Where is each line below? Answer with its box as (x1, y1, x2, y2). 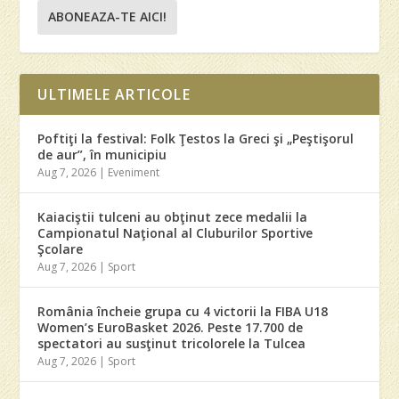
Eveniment (108, 164, 160, 180)
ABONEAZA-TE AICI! (48, 8, 167, 26)
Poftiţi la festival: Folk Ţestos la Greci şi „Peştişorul (37, 129, 354, 147)
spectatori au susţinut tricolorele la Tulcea (37, 334, 306, 352)
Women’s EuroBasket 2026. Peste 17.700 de (37, 318, 304, 336)
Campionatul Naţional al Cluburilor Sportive (37, 224, 313, 241)
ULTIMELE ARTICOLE (37, 84, 191, 104)
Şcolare (37, 240, 84, 257)
